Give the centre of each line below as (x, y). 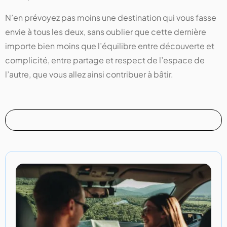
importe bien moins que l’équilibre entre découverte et (110, 46)
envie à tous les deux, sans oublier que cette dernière (106, 32)
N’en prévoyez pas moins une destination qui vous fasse (111, 18)
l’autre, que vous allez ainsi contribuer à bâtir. (89, 74)
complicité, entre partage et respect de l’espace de (105, 60)
